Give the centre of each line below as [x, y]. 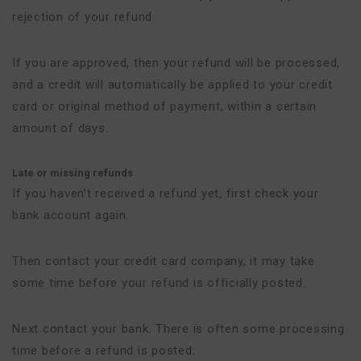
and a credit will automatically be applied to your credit [172, 85]
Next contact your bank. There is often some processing [178, 329]
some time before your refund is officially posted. [159, 283]
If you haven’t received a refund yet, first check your [166, 193]
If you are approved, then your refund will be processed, [176, 63]
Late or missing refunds [73, 173]
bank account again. [71, 215]
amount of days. [60, 128]
